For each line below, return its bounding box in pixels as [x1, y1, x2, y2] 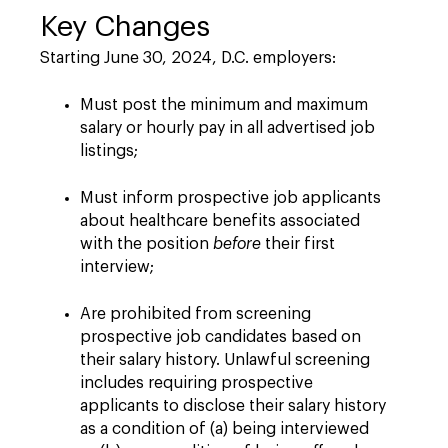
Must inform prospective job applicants [80, 190, 381, 206]
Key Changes [40, 12, 210, 41]
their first [261, 236, 335, 252]
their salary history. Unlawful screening [80, 352, 370, 368]
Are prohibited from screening [80, 306, 311, 322]
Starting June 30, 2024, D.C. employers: [40, 50, 336, 66]
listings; [80, 143, 138, 159]
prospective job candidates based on [80, 329, 361, 345]
